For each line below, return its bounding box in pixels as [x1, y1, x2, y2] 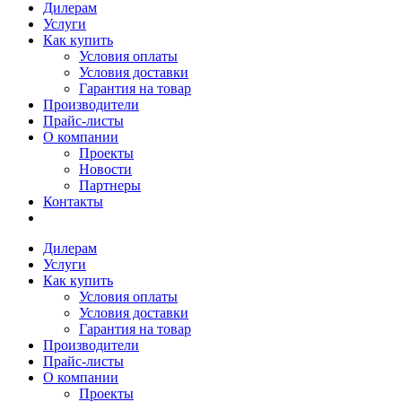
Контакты [43, 194, 103, 209]
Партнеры [79, 178, 141, 193]
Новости [79, 162, 132, 177]
